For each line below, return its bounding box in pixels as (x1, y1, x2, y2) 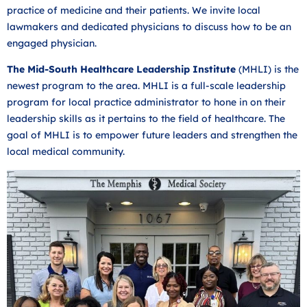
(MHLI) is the (236, 63, 299, 76)
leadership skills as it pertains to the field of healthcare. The (7, 112, 285, 125)
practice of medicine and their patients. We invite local (7, 3, 260, 16)
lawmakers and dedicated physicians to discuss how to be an (7, 20, 291, 33)
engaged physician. (7, 36, 99, 49)
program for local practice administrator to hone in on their (7, 96, 286, 109)
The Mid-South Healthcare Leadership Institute (7, 63, 236, 76)
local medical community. (7, 145, 127, 158)
